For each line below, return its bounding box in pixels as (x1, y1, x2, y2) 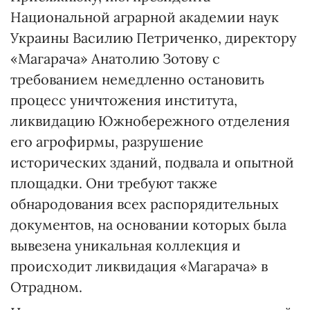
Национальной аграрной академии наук (10, 8, 279, 26)
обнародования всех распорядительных (10, 195, 279, 212)
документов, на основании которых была (10, 216, 286, 233)
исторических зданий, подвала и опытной (10, 154, 294, 171)
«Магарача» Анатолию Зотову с (10, 50, 220, 67)
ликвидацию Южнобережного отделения (10, 112, 290, 129)
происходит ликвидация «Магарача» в (10, 257, 268, 275)
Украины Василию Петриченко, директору (10, 29, 297, 46)
